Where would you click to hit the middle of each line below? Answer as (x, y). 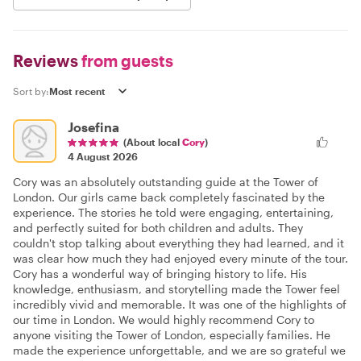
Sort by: (31, 91)
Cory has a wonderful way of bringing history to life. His (160, 273)
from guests (126, 60)
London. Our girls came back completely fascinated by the (169, 197)
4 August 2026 (103, 156)
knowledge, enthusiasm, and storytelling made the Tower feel (176, 288)
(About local (153, 141)
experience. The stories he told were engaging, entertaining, (173, 212)
